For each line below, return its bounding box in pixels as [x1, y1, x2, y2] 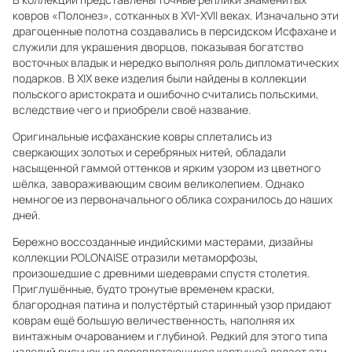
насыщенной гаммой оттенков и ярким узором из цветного [13, 160, 321, 175]
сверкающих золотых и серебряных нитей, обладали [13, 145, 286, 159]
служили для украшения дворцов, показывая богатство [13, 39, 303, 54]
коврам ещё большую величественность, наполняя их [13, 313, 295, 328]
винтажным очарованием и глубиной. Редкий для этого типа [13, 328, 328, 343]
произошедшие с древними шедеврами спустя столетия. [13, 266, 310, 280]
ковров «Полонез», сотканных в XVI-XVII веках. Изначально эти [13, 8, 339, 23]
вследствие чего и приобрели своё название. [13, 102, 251, 117]
